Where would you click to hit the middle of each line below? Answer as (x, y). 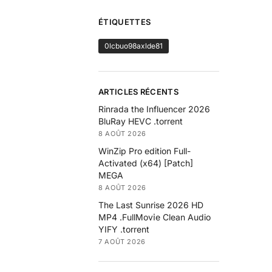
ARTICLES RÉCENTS (138, 92)
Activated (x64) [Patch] (146, 163)
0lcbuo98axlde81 (134, 46)
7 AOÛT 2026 (122, 241)
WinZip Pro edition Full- (145, 151)
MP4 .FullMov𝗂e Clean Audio (155, 217)
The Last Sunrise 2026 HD (151, 205)
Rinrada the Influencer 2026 (155, 109)
